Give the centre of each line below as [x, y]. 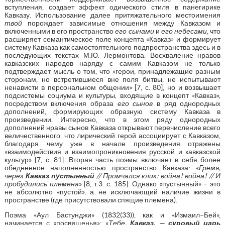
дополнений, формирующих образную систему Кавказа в [113, 111]
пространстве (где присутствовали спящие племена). [91, 200]
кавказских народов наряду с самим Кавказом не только [113, 63]
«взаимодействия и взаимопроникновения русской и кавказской [113, 151]
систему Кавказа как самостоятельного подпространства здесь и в [113, 47]
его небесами [184, 31]
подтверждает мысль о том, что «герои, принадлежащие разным [113, 71]
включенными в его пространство [60, 31]
